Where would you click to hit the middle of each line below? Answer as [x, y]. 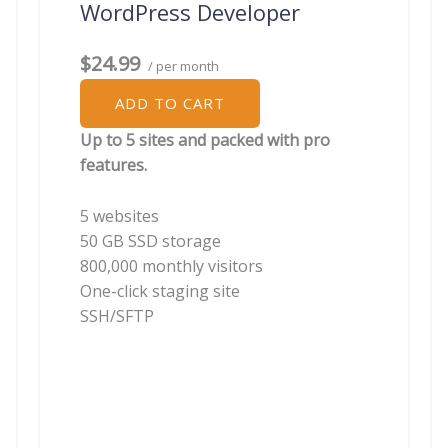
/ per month [182, 66]
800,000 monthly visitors [171, 265]
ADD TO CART [170, 103]
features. [113, 165]
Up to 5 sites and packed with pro [205, 140]
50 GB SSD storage [150, 240]
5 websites [119, 215]
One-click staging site [160, 290]
